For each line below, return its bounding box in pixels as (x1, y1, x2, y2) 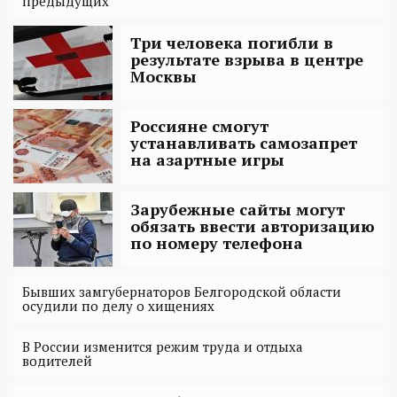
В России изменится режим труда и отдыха (22, 338, 303, 356)
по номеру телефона (130, 232, 303, 254)
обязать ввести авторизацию (130, 215, 375, 237)
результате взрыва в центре (130, 49, 363, 71)
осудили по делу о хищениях (22, 297, 214, 315)
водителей (22, 352, 92, 370)
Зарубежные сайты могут (130, 198, 345, 221)
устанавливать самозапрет (130, 132, 357, 154)
